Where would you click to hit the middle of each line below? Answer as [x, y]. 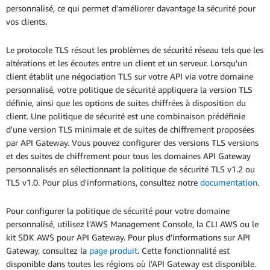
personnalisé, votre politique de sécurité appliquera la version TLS [129, 90]
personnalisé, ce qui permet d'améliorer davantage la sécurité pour [131, 8]
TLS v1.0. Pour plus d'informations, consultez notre [103, 183]
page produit [113, 251]
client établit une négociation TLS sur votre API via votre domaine [130, 77]
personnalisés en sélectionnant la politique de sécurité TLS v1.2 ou [130, 169]
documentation [229, 183]
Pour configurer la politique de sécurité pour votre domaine [118, 211]
